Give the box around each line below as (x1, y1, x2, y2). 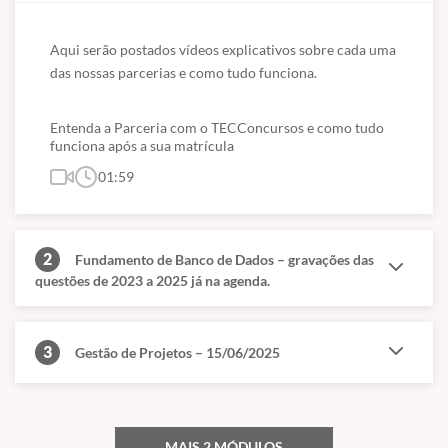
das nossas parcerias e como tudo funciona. (50, 64, 317, 81)
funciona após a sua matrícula (50, 137, 234, 154)
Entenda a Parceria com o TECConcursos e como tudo (50, 119, 384, 136)
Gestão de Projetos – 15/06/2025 (75, 344, 280, 361)
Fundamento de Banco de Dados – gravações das (75, 251, 374, 268)
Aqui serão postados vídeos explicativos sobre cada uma (50, 41, 396, 58)
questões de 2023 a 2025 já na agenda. (35, 272, 270, 289)
